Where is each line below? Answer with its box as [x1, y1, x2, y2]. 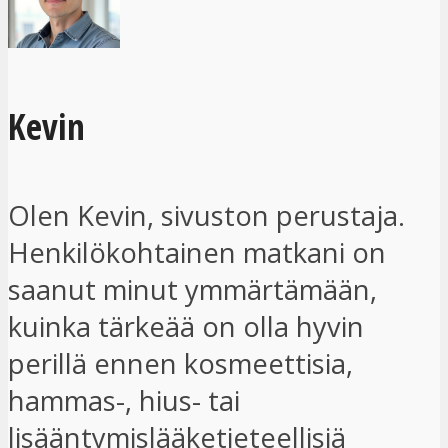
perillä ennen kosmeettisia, [8, 345, 353, 383]
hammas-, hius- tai [8, 382, 240, 420]
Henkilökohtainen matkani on [8, 234, 386, 272]
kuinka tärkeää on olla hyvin [8, 308, 364, 346]
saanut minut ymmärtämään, [8, 271, 377, 309]
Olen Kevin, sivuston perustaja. [8, 197, 405, 235]
